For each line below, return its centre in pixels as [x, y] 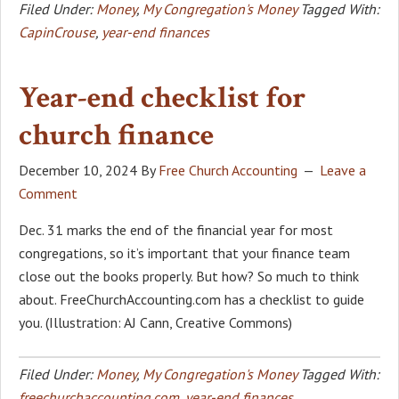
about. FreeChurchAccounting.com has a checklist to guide [191, 299]
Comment [48, 193]
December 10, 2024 [78, 170]
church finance [116, 135]
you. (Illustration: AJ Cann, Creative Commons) [155, 322]
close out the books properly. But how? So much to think [189, 276]
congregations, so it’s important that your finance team [184, 252]
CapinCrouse [57, 32]
